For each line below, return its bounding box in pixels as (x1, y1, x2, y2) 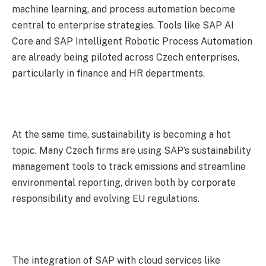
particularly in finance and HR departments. (12, 68, 205, 80)
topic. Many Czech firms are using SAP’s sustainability (12, 145, 251, 157)
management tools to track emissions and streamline (12, 161, 246, 173)
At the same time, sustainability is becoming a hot (12, 129, 231, 141)
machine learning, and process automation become (12, 4, 235, 15)
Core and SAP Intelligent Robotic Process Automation (12, 36, 252, 47)
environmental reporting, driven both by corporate (12, 177, 236, 189)
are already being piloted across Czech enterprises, (12, 52, 239, 64)
